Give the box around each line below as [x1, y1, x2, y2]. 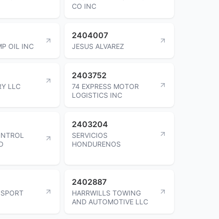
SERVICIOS [72, 131, 108, 139]
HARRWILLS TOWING [72, 188, 141, 197]
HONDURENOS [72, 139, 121, 148]
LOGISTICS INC [72, 90, 122, 99]
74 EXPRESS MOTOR [72, 82, 139, 90]
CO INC [72, 1, 96, 10]
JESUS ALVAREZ [72, 42, 124, 50]
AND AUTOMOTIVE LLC [72, 197, 148, 206]
